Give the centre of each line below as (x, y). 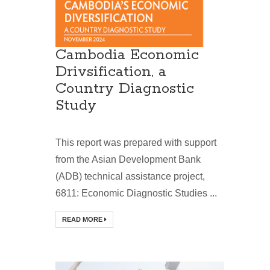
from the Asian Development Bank (128, 160)
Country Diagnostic (125, 89)
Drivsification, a (111, 72)
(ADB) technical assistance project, (130, 177)
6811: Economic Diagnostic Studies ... (136, 193)
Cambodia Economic (127, 55)
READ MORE (83, 220)
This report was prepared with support (136, 143)
